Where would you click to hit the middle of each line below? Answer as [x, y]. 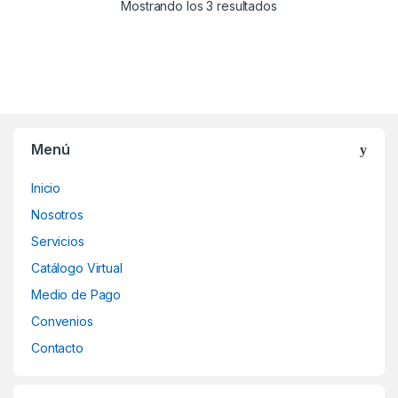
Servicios [58, 241]
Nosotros [57, 214]
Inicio [46, 187]
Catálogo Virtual [77, 267]
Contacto [57, 347]
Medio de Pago [76, 294]
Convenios [62, 321]
